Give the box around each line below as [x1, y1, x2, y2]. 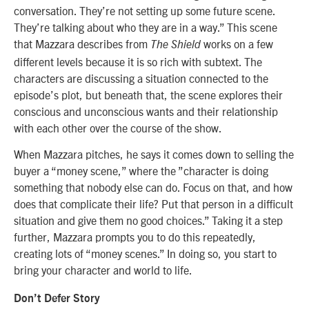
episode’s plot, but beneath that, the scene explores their [14, 87, 283, 101]
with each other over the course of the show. [14, 120, 227, 134]
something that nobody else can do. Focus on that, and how [14, 180, 292, 195]
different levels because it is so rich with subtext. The [14, 54, 262, 68]
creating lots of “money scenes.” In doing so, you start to [14, 246, 277, 261]
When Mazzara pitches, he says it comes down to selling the [14, 147, 294, 161]
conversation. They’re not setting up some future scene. [14, 3, 275, 17]
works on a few [201, 36, 273, 50]
